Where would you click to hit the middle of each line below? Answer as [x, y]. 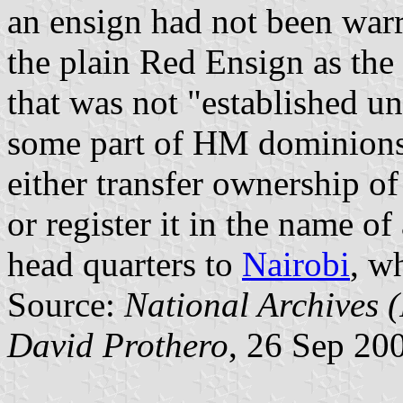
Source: [66, 305]
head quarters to [125, 264]
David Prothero [118, 345]
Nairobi [296, 264]
